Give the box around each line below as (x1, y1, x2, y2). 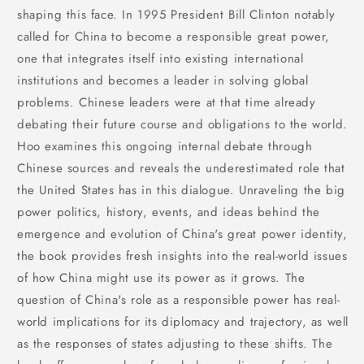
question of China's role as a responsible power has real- (17, 290, 340, 309)
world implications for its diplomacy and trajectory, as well (17, 312, 349, 331)
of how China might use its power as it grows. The (17, 268, 305, 287)
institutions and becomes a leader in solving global (17, 71, 309, 89)
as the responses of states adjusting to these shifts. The (17, 334, 333, 353)
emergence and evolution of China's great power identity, (17, 224, 348, 243)
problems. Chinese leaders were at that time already (17, 93, 316, 111)
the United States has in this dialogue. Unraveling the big (17, 180, 345, 199)
